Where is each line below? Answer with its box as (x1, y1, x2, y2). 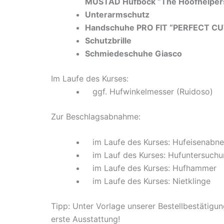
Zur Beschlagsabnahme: (51, 111, 140, 121)
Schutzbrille (85, 35, 131, 45)
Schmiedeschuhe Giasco (85, 48, 184, 58)
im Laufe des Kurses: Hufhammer (85, 163, 219, 173)
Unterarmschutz (85, 9, 149, 19)
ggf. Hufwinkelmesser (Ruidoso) (85, 86, 213, 96)
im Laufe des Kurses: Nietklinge (85, 176, 213, 186)
